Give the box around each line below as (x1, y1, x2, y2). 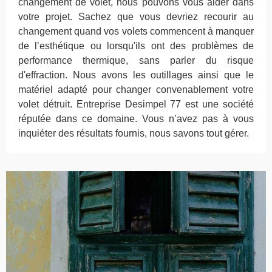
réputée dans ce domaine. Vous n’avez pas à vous (18, 114, 254, 124)
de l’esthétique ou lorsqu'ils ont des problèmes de (18, 41, 254, 51)
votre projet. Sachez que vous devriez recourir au (18, 12, 254, 22)
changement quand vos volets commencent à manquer (18, 26, 254, 36)
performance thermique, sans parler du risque (18, 55, 254, 66)
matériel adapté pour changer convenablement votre (18, 84, 254, 95)
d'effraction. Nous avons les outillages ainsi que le (18, 70, 254, 80)
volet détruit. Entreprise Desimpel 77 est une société (18, 99, 254, 109)
